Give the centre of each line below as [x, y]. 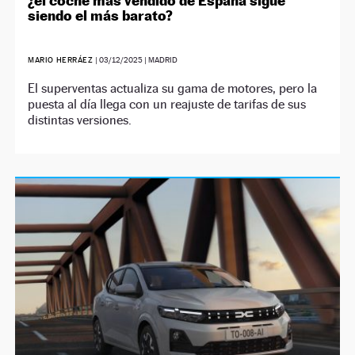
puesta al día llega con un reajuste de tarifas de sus [167, 104]
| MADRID [160, 59]
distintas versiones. [80, 120]
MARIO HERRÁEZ [61, 59]
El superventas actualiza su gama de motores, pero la [173, 88]
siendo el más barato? [101, 15]
